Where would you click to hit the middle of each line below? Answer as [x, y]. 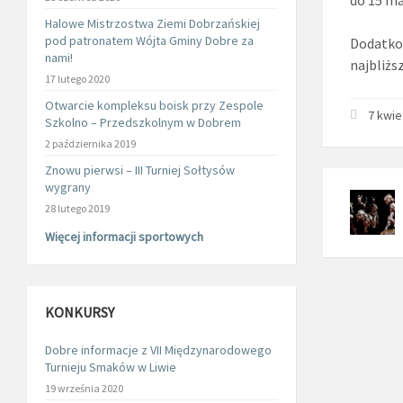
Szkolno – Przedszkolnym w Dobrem [143, 122]
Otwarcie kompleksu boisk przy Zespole [154, 105]
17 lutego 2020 [77, 79]
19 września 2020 [84, 388]
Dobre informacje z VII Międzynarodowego [158, 350]
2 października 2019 [90, 143]
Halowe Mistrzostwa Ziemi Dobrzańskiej [152, 23]
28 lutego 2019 [77, 208]
